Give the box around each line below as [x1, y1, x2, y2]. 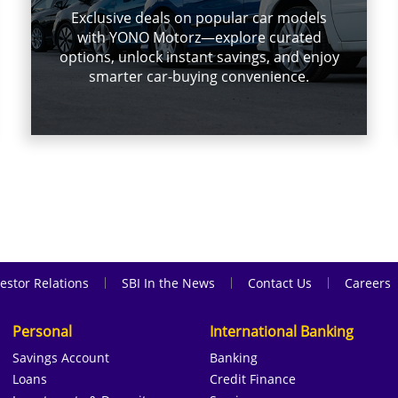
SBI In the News [122, 274, 215, 291]
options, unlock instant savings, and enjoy [59, 47, 339, 68]
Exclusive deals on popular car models [71, 8, 327, 28]
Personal [12, 321, 72, 341]
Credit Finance [209, 370, 296, 387]
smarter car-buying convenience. [89, 67, 309, 87]
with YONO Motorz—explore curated [76, 28, 322, 48]
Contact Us [248, 274, 312, 291]
